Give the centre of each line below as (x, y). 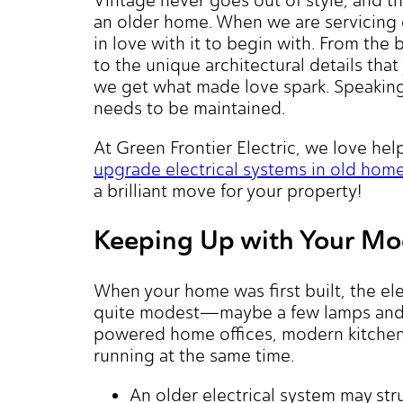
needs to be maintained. (190, 107)
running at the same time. (194, 356)
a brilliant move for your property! (228, 190)
